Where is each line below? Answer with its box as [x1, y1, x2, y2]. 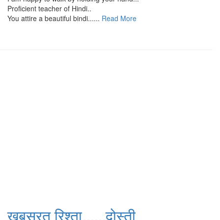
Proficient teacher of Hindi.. [7, 3, 91, 13]
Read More [100, 13, 137, 23]
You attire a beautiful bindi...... [7, 13, 100, 23]
